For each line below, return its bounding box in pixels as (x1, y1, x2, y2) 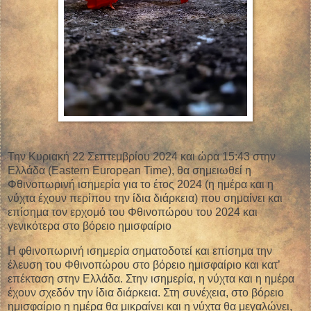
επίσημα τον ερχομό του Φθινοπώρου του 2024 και (8, 206, 258, 219)
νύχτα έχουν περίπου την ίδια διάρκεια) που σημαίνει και (8, 192, 283, 205)
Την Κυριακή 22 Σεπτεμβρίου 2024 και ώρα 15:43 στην (8, 151, 276, 163)
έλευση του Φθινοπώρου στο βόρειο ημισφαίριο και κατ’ (8, 259, 280, 271)
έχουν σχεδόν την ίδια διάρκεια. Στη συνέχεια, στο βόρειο (8, 287, 284, 299)
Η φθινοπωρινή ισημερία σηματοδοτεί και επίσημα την (8, 245, 272, 258)
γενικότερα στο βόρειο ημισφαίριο (8, 220, 171, 233)
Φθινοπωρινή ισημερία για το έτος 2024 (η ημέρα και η (8, 178, 274, 191)
